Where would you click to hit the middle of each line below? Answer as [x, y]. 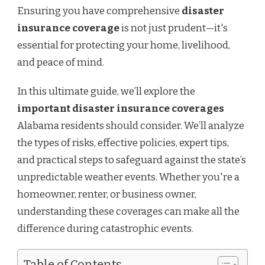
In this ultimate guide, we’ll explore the [106, 91]
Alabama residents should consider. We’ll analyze [131, 125]
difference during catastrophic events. [105, 228]
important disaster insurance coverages [121, 108]
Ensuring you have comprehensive [99, 11]
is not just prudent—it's [174, 28]
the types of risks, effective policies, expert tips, [123, 143]
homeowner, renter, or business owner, [107, 194]
